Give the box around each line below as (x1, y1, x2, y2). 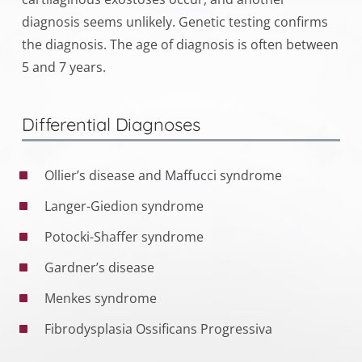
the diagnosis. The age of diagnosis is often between (21, 35, 339, 53)
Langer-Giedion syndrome (44, 196, 204, 215)
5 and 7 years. (21, 57, 106, 76)
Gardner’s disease (44, 258, 154, 276)
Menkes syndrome (44, 288, 157, 307)
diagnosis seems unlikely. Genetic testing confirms (21, 12, 328, 31)
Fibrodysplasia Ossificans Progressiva (44, 319, 272, 338)
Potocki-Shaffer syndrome (44, 227, 204, 246)
